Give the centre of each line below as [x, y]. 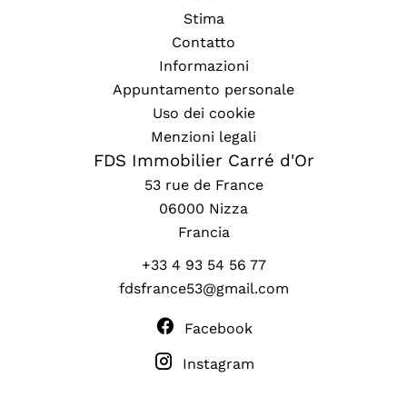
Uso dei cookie [203, 113]
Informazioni [203, 66]
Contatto [203, 42]
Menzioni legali [203, 137]
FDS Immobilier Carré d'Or [203, 161]
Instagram [218, 364]
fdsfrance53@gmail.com [203, 288]
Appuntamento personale [203, 89]
